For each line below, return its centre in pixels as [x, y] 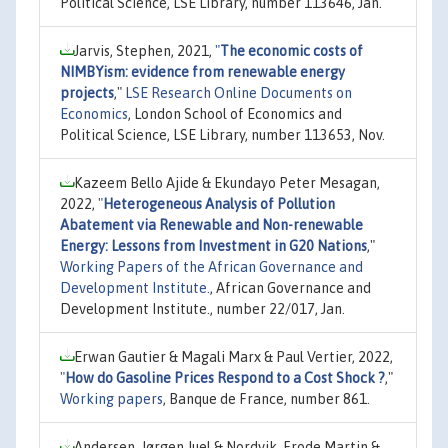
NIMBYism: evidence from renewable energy [202, 71]
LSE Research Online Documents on [238, 92]
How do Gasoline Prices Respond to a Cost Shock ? [225, 377]
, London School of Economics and [235, 113]
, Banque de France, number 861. [266, 398]
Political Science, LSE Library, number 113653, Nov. [222, 134]
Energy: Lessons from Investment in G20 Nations [213, 245]
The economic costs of [291, 50]
